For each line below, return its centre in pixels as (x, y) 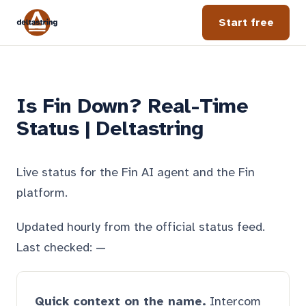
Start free (246, 22)
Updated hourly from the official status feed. (141, 227)
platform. (42, 193)
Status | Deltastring (110, 128)
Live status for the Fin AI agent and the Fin (136, 172)
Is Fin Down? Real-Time (133, 106)
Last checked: (56, 247)
